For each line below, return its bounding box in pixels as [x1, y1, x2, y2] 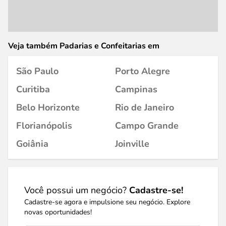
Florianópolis [16, 120, 72, 132]
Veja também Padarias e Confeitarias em [8, 40, 159, 51]
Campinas [115, 83, 157, 95]
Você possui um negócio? [24, 184, 129, 196]
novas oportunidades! [24, 207, 92, 217]
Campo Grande [115, 120, 179, 132]
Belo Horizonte [16, 101, 80, 114]
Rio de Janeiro [115, 101, 174, 114]
